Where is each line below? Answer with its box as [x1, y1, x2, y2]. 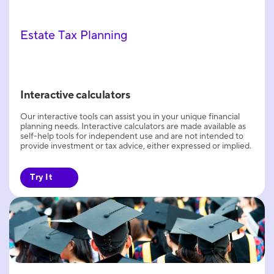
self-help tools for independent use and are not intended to [20, 131, 243, 143]
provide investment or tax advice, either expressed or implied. [20, 141, 251, 152]
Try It [30, 172, 53, 183]
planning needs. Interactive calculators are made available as [20, 121, 246, 133]
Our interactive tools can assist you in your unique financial [20, 111, 240, 123]
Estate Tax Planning [20, 28, 128, 44]
